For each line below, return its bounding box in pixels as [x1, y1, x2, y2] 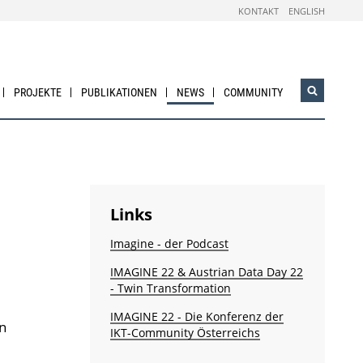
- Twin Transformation [109, 280, 231, 296]
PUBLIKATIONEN [81, 86, 158, 99]
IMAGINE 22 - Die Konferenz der [109, 309, 284, 324]
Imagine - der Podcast [109, 236, 228, 251]
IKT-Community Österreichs [109, 325, 260, 340]
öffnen [311, 105, 348, 122]
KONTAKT [238, 5, 279, 17]
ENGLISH [288, 5, 325, 17]
